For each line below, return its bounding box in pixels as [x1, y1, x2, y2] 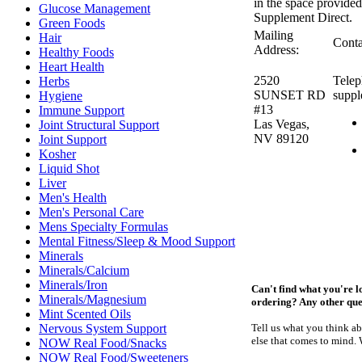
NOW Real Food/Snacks [39, 336, 166, 350]
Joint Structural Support [39, 118, 159, 132]
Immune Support [39, 103, 124, 117]
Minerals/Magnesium [39, 293, 146, 306]
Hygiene [39, 89, 82, 103]
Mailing [254, 28, 293, 42]
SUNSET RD [254, 88, 326, 102]
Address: [254, 43, 299, 57]
